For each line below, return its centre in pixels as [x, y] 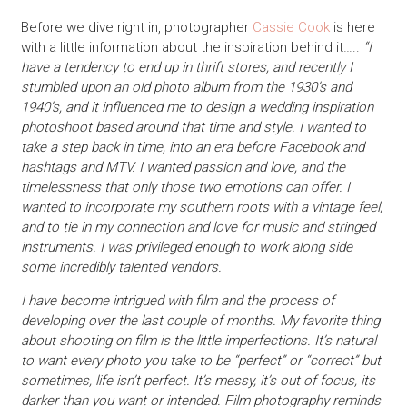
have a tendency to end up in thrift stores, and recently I [186, 67]
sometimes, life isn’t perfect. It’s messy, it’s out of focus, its [198, 380]
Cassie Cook [291, 27]
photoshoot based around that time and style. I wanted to [193, 127]
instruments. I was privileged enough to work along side [186, 247]
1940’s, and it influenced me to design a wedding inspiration [197, 107]
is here [352, 27]
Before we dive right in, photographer [136, 27]
